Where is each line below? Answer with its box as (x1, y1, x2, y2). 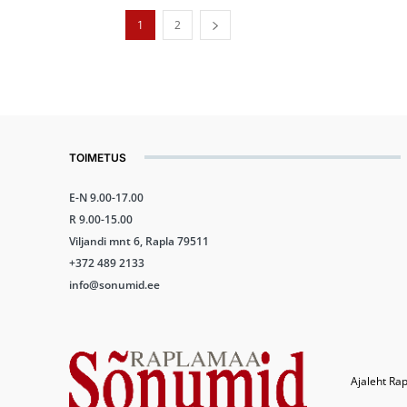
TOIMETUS (69, 150, 126, 164)
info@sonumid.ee (69, 276, 160, 293)
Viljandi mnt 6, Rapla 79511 (69, 233, 209, 249)
